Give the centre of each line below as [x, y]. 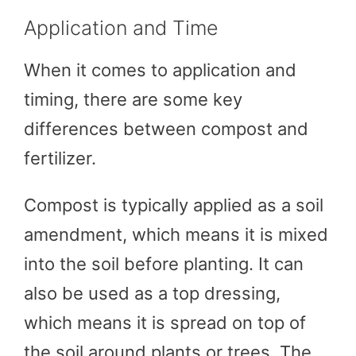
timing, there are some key [133, 99]
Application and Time [121, 27]
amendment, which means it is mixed [176, 234]
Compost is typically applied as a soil [174, 205]
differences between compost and [166, 128]
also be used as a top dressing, [152, 293]
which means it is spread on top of [165, 322]
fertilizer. [60, 158]
